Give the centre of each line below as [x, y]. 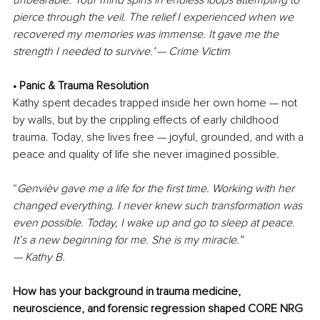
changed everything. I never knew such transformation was [159, 206]
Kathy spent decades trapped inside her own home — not [156, 103]
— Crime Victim [193, 52]
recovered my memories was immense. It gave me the [147, 35]
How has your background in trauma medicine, [128, 292]
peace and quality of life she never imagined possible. [146, 155]
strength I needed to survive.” [85, 52]
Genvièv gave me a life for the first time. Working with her [157, 189]
